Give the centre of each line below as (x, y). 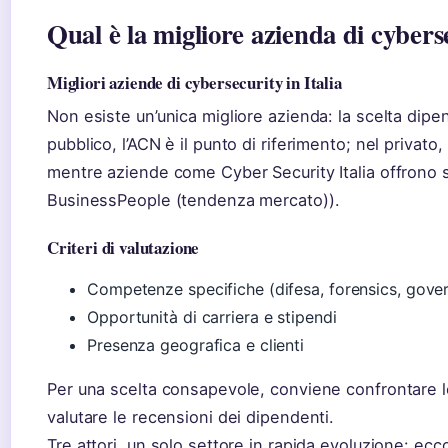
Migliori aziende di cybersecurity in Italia (194, 83)
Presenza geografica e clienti (196, 345)
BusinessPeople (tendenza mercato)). (193, 200)
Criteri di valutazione (123, 248)
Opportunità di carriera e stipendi (212, 317)
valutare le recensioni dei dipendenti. (191, 417)
